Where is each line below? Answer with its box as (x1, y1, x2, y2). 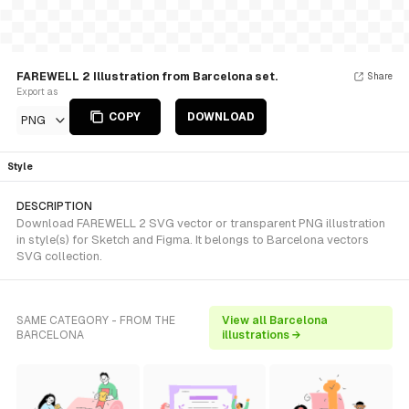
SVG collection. (16, 249, 102, 263)
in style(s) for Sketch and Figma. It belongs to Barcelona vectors (16, 233, 369, 246)
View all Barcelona (221, 314, 328, 327)
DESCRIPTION (16, 200, 92, 213)
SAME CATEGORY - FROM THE (16, 314, 175, 327)
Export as (16, 87, 58, 97)
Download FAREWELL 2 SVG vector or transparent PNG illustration (16, 216, 385, 230)
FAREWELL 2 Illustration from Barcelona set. (16, 70, 278, 83)
